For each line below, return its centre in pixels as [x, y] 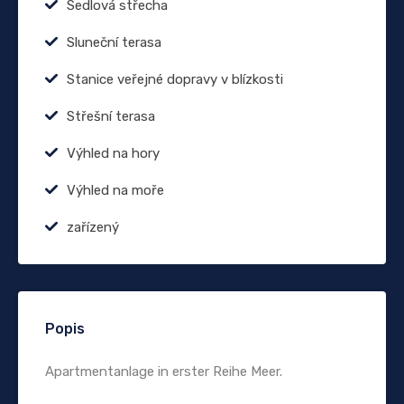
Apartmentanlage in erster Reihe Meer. [164, 371]
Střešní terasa [111, 116]
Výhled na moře [115, 190]
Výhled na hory [113, 153]
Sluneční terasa [114, 42]
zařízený [93, 227]
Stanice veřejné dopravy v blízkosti [175, 79]
